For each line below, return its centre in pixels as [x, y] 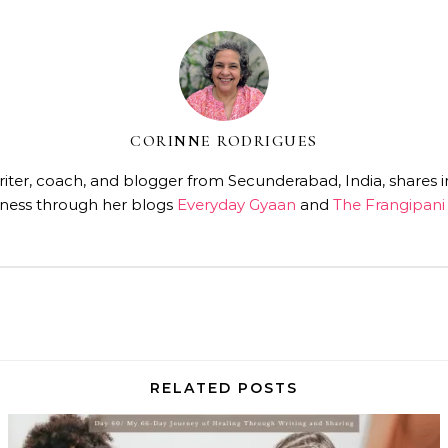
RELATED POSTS [224, 388]
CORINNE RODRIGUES [224, 141]
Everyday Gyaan [236, 204]
